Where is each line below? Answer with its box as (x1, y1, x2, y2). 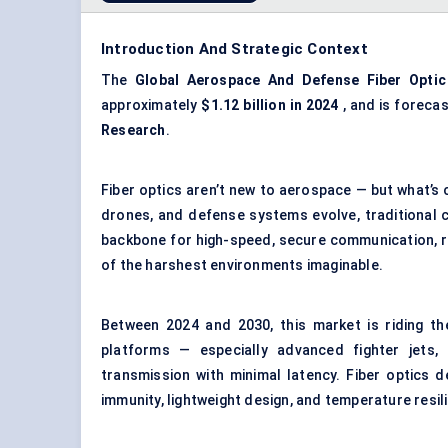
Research (101, 122, 166, 139)
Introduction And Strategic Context (101, 40, 368, 59)
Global (135, 72, 180, 89)
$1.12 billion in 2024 (201, 97, 339, 114)
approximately (101, 97, 202, 114)
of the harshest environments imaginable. (101, 257, 383, 274)
